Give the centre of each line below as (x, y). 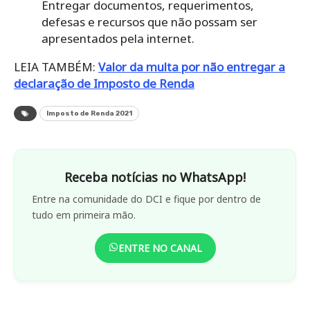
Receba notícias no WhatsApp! (155, 177)
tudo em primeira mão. (84, 215)
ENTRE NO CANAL (160, 248)
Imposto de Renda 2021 (89, 113)
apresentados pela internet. (118, 38)
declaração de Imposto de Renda (104, 83)
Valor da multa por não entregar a (192, 66)
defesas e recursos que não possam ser (149, 21)
